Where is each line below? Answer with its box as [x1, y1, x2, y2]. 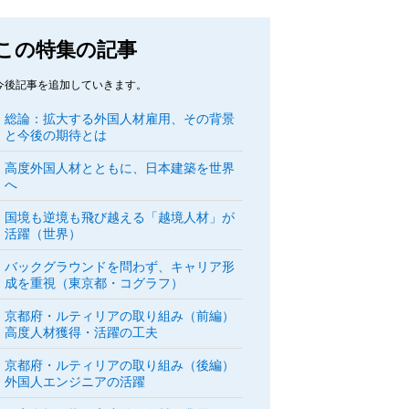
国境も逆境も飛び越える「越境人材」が [5, 210, 236, 225]
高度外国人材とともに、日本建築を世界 [5, 161, 236, 175]
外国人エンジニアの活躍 [5, 374, 146, 389]
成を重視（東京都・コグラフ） [5, 276, 184, 290]
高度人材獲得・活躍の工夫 [5, 325, 159, 340]
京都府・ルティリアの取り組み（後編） [5, 358, 236, 372]
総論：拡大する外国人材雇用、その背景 [5, 111, 236, 126]
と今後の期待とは [5, 128, 108, 142]
